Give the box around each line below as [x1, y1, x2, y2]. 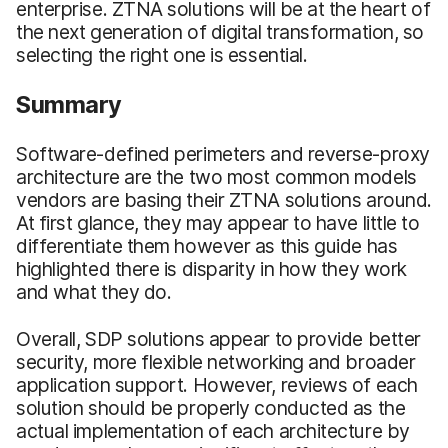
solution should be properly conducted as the [16, 395, 406, 420]
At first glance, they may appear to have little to [16, 210, 420, 235]
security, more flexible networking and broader [16, 349, 416, 374]
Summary [16, 89, 122, 119]
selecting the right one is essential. [16, 42, 308, 67]
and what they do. [16, 279, 172, 304]
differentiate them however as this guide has [16, 233, 398, 258]
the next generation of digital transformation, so [16, 19, 425, 44]
